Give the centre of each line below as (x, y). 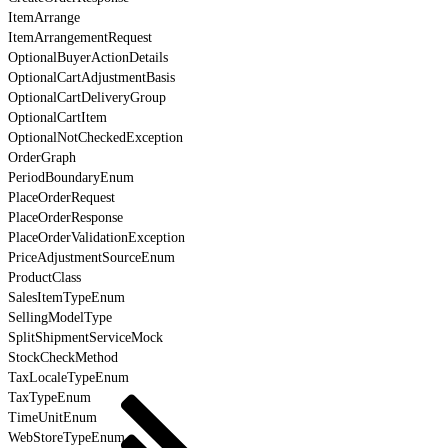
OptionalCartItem (57, 117)
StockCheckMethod (63, 357)
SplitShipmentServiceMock (85, 337)
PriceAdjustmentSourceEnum (91, 257)
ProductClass (44, 277)
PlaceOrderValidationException (96, 237)
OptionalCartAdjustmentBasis (91, 77)
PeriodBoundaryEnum (71, 177)
